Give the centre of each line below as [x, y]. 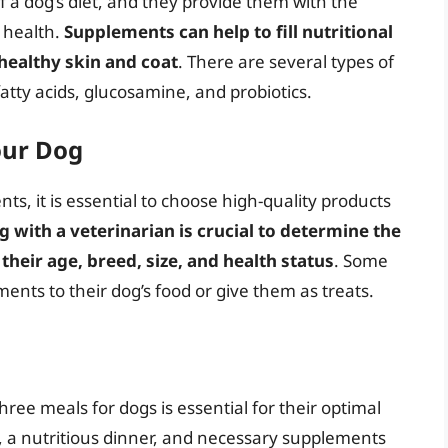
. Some [361, 260]
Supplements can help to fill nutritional [228, 32]
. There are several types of [286, 62]
